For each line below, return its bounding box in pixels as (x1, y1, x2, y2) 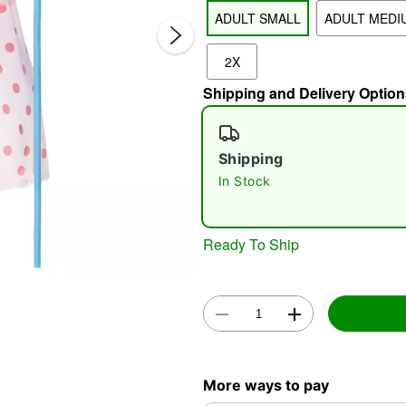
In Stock (218, 173, 271, 188)
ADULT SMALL (215, 9, 301, 27)
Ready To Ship (203, 233, 299, 255)
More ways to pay (203, 375, 329, 394)
